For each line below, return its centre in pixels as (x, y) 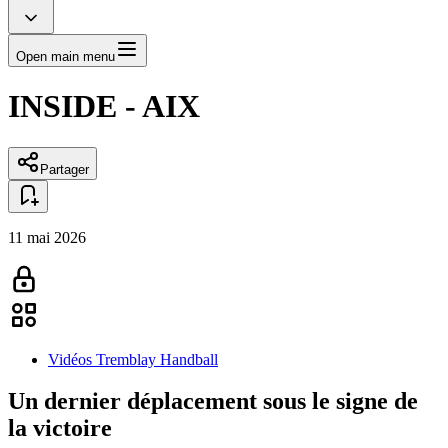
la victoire (60, 428)
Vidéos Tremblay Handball (133, 359)
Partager (64, 169)
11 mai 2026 (47, 237)
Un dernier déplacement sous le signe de (213, 401)
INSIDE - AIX (104, 106)
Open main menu (65, 56)
